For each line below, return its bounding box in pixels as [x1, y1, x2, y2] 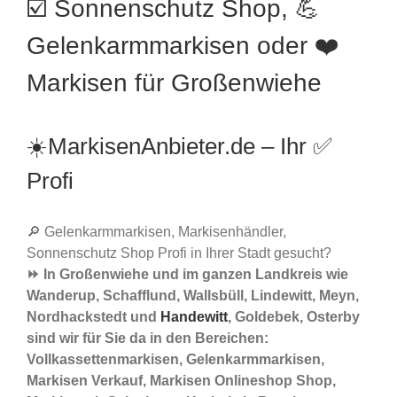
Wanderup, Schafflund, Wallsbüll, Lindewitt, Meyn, [27, 288, 359, 304]
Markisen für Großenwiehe [27, 69, 322, 97]
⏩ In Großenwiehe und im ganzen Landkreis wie [27, 267, 348, 283]
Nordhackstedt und [27, 309, 160, 325]
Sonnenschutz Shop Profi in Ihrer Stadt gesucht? [27, 245, 331, 261]
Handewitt [160, 309, 228, 325]
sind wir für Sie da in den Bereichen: [27, 331, 269, 346]
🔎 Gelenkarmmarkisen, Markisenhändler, [27, 224, 286, 240]
